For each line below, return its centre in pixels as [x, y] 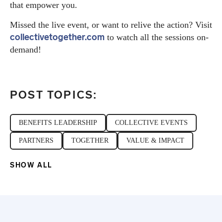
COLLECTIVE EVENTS [151, 122]
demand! [26, 49]
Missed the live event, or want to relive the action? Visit [111, 25]
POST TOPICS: [54, 95]
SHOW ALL [32, 165]
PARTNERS [36, 140]
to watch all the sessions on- [157, 37]
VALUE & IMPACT [155, 140]
